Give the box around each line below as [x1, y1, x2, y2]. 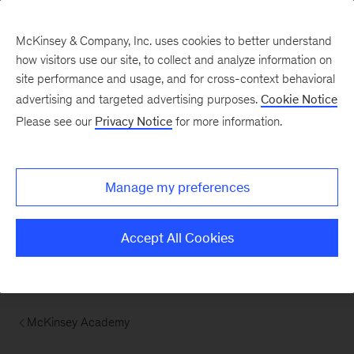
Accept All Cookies [120, 230, 234, 246]
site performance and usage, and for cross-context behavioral [16, 72, 335, 85]
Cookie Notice [261, 92, 337, 106]
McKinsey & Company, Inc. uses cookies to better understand [16, 34, 332, 47]
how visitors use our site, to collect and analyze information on [16, 53, 332, 66]
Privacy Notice [95, 115, 172, 128]
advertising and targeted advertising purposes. [16, 92, 261, 106]
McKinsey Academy [27, 315, 130, 329]
